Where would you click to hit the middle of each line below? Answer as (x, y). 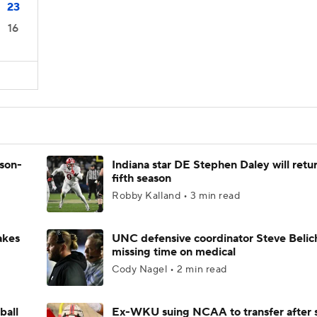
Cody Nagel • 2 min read (169, 270)
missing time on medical (174, 252)
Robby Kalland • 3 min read (176, 196)
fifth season (142, 178)
